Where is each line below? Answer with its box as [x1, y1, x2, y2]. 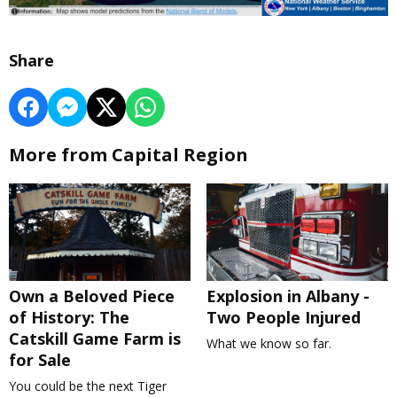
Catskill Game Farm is [9, 328, 181, 350]
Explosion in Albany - [206, 285, 370, 307]
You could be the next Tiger [9, 378, 167, 395]
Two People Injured [206, 307, 361, 329]
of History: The [9, 307, 129, 329]
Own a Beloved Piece [9, 285, 175, 307]
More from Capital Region [9, 143, 248, 167]
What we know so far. [206, 335, 331, 353]
